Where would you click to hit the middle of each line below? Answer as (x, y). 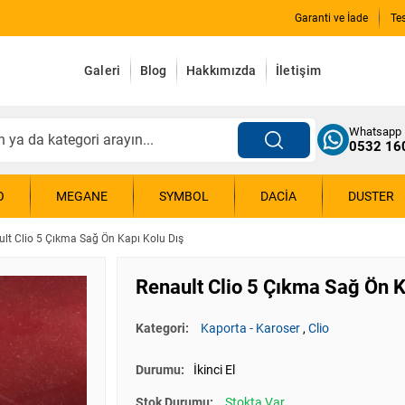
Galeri (102, 71)
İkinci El (214, 370)
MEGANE (82, 196)
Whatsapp (375, 132)
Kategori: (164, 329)
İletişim (298, 71)
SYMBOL (184, 196)
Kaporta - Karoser (250, 329)
